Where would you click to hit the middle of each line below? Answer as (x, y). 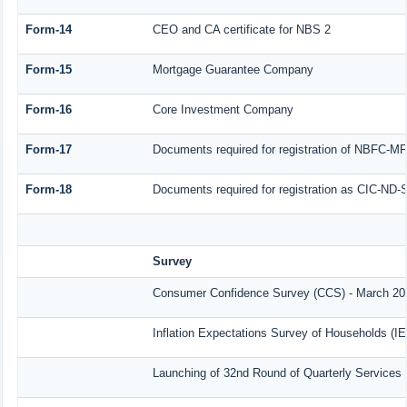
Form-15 (48, 70)
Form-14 (48, 30)
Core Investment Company (223, 110)
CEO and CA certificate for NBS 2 (241, 30)
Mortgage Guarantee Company (233, 70)
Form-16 (48, 110)
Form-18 (48, 190)
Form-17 (48, 150)
